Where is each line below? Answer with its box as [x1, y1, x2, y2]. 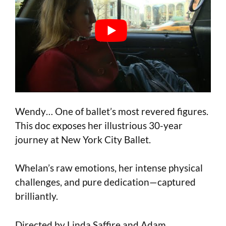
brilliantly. [15, 190, 58, 202]
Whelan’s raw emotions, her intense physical [15, 162, 203, 174]
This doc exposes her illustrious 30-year [15, 119, 183, 131]
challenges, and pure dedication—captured [15, 176, 196, 188]
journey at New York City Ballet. [15, 133, 151, 145]
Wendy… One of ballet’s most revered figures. [15, 105, 208, 117]
